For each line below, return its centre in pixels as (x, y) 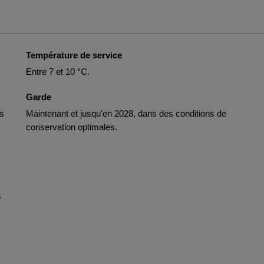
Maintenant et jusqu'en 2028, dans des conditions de (126, 113)
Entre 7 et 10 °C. (58, 72)
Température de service (74, 55)
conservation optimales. (72, 127)
